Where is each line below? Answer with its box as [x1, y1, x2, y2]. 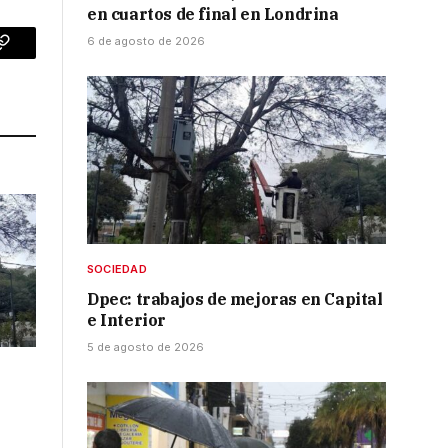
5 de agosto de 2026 [87, 340, 204, 355]
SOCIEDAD [87, 262, 147, 277]
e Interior [87, 310, 166, 331]
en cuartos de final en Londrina [87, 4, 339, 25]
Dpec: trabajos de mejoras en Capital [87, 289, 383, 310]
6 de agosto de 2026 [87, 34, 205, 49]
